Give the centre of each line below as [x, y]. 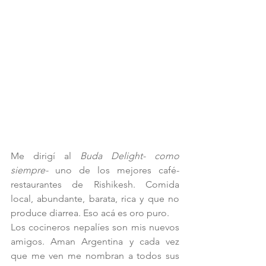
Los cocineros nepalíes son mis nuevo [93, 227]
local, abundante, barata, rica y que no [95, 199]
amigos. [28, 242]
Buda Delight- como [130, 156]
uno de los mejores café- [114, 170]
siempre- [29, 170]
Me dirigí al [45, 156]
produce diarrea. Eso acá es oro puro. [90, 213]
